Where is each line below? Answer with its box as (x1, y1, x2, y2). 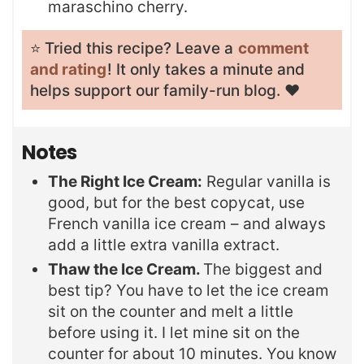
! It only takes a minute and (107, 60, 305, 80)
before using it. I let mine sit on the (48, 323, 300, 342)
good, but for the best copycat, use (48, 193, 305, 212)
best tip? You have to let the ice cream (48, 280, 329, 300)
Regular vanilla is (202, 171, 331, 191)
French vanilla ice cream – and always (48, 214, 326, 233)
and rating (30, 60, 106, 80)
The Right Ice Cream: (48, 171, 202, 191)
